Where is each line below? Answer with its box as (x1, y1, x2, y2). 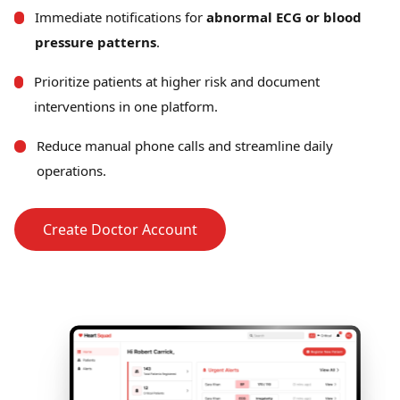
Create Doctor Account (43, 220, 197, 239)
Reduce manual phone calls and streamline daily (37, 137, 334, 154)
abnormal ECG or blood (205, 8, 362, 26)
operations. (37, 162, 107, 179)
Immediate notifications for (34, 8, 203, 26)
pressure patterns (34, 33, 156, 51)
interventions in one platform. (34, 97, 219, 115)
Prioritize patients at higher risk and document (34, 72, 321, 90)
